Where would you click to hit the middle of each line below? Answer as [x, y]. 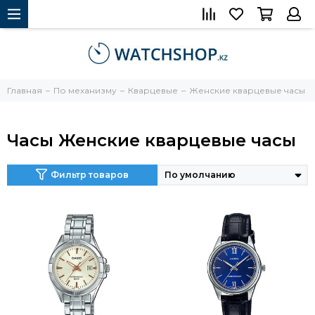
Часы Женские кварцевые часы [152, 140]
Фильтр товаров [89, 174]
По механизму [85, 90]
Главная [25, 90]
